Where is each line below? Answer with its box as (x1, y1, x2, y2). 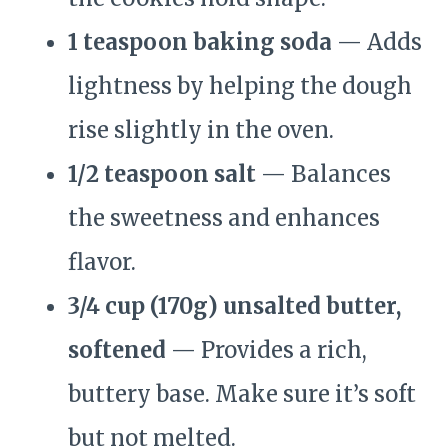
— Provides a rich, (166, 336, 367, 365)
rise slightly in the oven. (68, 116, 334, 145)
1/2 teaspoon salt (68, 160, 256, 189)
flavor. (68, 248, 136, 277)
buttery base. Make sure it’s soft (68, 380, 416, 409)
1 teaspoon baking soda (68, 28, 332, 57)
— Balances (256, 160, 391, 189)
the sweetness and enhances (68, 204, 380, 233)
